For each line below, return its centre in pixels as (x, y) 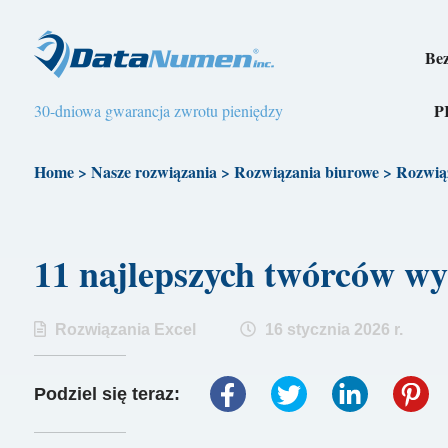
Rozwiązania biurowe (306, 171)
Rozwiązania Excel (125, 330)
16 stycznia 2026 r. (331, 330)
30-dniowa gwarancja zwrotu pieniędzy (158, 110)
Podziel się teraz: (109, 393)
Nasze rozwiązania (153, 171)
